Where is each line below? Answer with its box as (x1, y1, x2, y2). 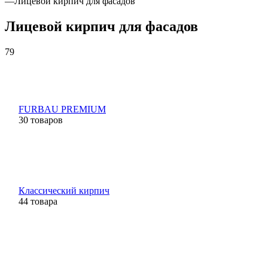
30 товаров (19, 114, 63, 125)
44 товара (19, 196, 57, 206)
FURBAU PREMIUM (19, 103, 106, 114)
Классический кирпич (19, 185, 109, 196)
